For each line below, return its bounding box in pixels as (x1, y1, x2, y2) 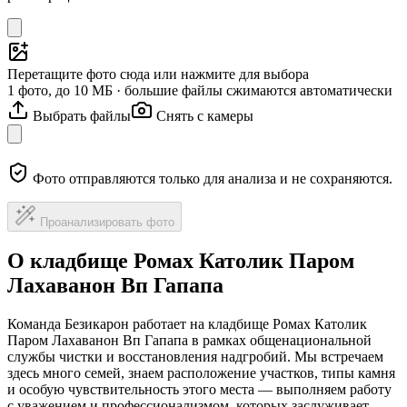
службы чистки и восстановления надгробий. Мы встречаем (7, 349, 383, 365)
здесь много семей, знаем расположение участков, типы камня (7, 365, 395, 382)
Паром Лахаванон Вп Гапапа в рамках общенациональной (7, 333, 372, 349)
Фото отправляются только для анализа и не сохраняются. (33, 170, 392, 186)
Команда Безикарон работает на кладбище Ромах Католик (7, 316, 367, 333)
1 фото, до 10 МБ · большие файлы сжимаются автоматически (7, 82, 392, 98)
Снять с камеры (156, 107, 253, 124)
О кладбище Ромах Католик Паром (7, 249, 354, 273)
